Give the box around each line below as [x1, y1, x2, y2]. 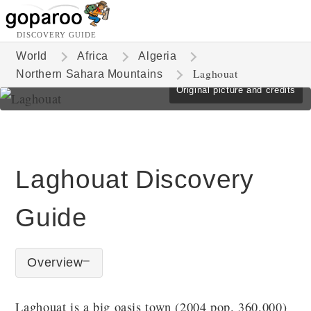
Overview [27, 255, 83, 269]
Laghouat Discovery [15, 165, 254, 194]
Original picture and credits [176, 85, 296, 95]
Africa [77, 50, 109, 62]
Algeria [138, 50, 177, 62]
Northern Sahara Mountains [15, 68, 163, 80]
